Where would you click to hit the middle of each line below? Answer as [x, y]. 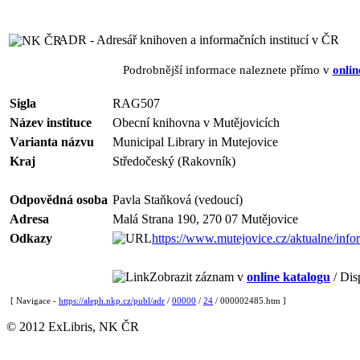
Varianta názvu [52, 142]
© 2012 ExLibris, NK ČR [73, 327]
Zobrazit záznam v [198, 277]
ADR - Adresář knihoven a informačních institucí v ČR [199, 40]
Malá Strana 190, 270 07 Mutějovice [205, 219]
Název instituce [51, 123]
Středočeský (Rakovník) [174, 161]
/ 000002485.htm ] [250, 301]
